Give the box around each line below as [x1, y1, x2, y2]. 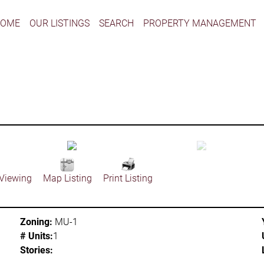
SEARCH [98, 17, 134, 29]
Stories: [19, 245, 53, 256]
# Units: [19, 230, 53, 242]
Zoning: [19, 216, 52, 227]
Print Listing [103, 173, 153, 184]
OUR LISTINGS [29, 17, 90, 29]
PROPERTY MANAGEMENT [143, 17, 256, 29]
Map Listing [42, 173, 92, 184]
